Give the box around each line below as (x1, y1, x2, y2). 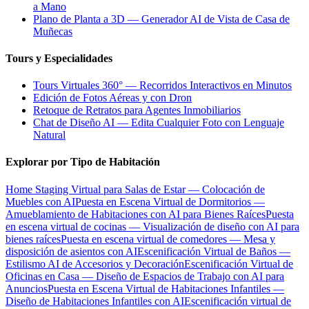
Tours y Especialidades (6, 52, 112, 64)
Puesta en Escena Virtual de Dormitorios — (75, 195, 265, 208)
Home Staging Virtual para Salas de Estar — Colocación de (6, 183, 265, 195)
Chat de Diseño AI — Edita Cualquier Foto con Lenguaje (33, 117, 284, 129)
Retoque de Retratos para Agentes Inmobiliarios (33, 104, 241, 117)
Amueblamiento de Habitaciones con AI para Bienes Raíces (6, 208, 266, 220)
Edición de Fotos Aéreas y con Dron (33, 92, 192, 104)
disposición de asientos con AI (6, 245, 137, 257)
